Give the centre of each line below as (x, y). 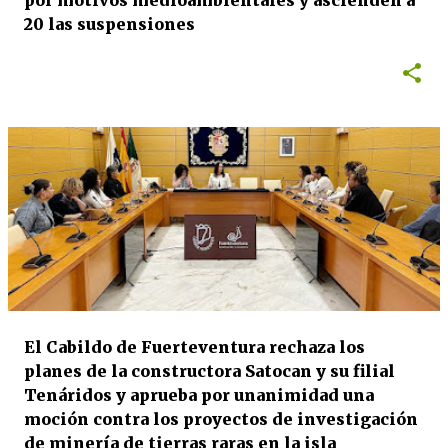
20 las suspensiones (109, 24)
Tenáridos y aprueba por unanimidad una (199, 395)
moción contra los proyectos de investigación (221, 419)
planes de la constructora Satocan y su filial (209, 371)
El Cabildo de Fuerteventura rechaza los (194, 347)
